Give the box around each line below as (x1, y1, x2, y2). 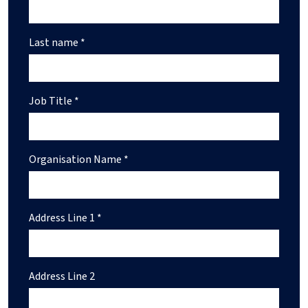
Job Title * (29, 93, 79, 109)
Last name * (29, 35, 85, 51)
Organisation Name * (29, 152, 129, 168)
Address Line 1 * (29, 210, 102, 226)
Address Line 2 (29, 269, 95, 285)
